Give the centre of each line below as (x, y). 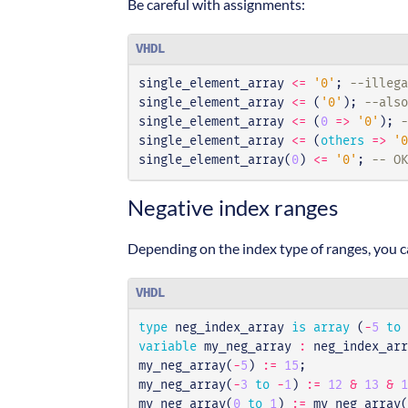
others (342, 142)
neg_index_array (229, 328)
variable (168, 347)
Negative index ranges (233, 208)
